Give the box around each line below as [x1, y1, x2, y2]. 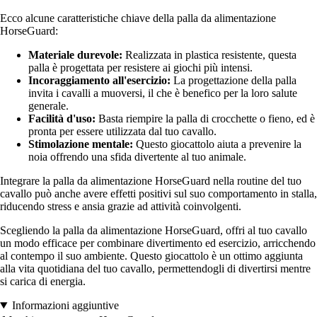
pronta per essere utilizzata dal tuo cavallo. [28, 125, 217, 137]
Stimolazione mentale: [28, 137, 133, 150]
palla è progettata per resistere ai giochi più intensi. [28, 61, 253, 74]
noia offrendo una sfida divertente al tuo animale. [28, 150, 246, 163]
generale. [28, 99, 69, 112]
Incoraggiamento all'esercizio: [28, 74, 171, 86]
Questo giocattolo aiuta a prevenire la [133, 137, 301, 150]
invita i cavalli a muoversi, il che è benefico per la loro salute [28, 86, 297, 99]
